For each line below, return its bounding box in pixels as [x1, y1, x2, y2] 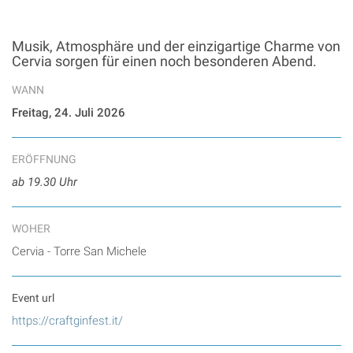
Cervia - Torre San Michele [12, 244, 147, 259]
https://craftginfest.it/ [12, 314, 123, 329]
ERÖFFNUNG [12, 153, 76, 166]
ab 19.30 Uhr [12, 175, 77, 190]
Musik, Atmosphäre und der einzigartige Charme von [12, 38, 340, 55]
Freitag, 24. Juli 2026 [12, 106, 125, 121]
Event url [12, 292, 54, 305]
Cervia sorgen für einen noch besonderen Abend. [12, 53, 317, 70]
